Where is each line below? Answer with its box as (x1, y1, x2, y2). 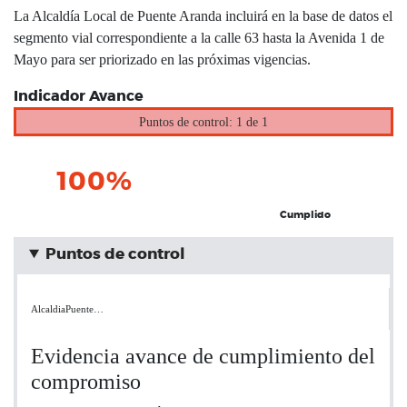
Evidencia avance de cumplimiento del (31, 344, 375, 368)
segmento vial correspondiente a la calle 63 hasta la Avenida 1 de (14, 30, 384, 45)
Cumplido (280, 210, 331, 220)
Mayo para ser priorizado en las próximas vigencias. (14, 52, 311, 67)
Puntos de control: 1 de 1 (139, 114, 268, 129)
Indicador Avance (14, 89, 144, 104)
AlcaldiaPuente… (31, 303, 104, 314)
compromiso (31, 370, 141, 393)
